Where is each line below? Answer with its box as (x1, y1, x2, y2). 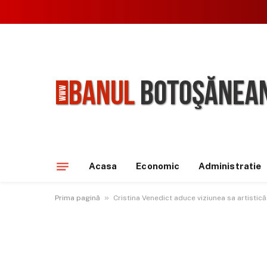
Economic (136, 161, 179, 171)
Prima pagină (55, 194, 100, 202)
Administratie (198, 161, 261, 171)
